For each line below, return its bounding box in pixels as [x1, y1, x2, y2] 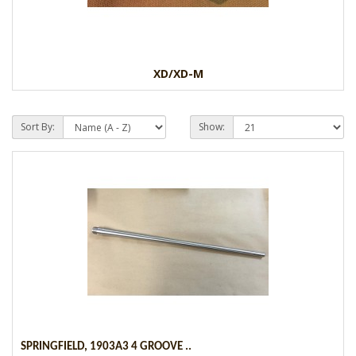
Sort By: [21, 119, 55, 133]
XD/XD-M [153, 65, 203, 81]
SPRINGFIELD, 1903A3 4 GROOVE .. [21, 340, 192, 353]
